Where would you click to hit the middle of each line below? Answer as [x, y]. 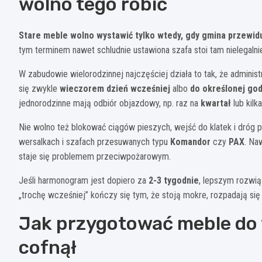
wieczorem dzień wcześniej [115, 88]
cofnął [48, 247]
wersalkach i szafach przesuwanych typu [94, 142]
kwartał [216, 103]
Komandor [190, 142]
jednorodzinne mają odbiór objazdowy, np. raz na [110, 103]
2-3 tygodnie [174, 180]
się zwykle [39, 88]
